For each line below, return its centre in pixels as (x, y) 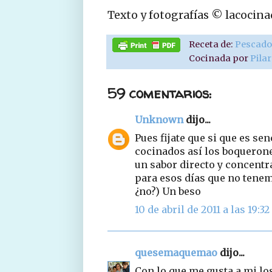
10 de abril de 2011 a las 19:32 (202, 209)
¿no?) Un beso (168, 191)
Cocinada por (220, 58)
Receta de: (212, 44)
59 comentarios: (159, 93)
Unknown (159, 119)
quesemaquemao (176, 252)
